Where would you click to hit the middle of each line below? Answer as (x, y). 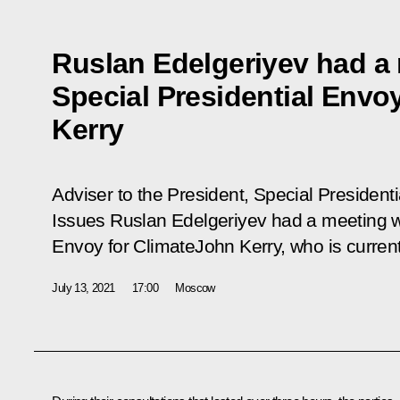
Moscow (195, 287)
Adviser (83, 194)
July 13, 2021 (83, 287)
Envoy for (93, 246)
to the (140, 194)
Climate (164, 246)
